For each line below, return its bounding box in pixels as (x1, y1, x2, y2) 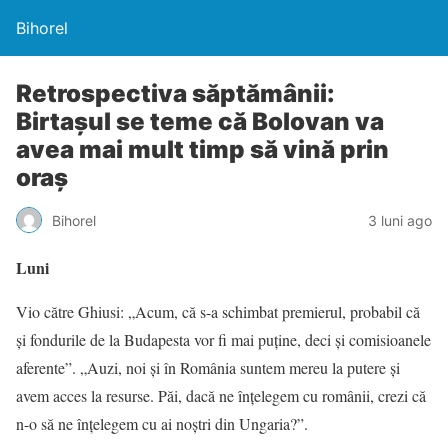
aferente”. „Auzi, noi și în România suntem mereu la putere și (16, 357, 400, 378)
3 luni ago (368, 211, 432, 229)
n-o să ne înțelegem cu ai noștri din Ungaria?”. (16, 413, 308, 434)
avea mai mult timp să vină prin (16, 135, 389, 164)
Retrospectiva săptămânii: (16, 79, 335, 108)
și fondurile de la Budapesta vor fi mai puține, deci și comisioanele (16, 329, 431, 350)
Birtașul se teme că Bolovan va (16, 107, 384, 136)
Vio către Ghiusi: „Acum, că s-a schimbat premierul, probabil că (16, 301, 420, 322)
